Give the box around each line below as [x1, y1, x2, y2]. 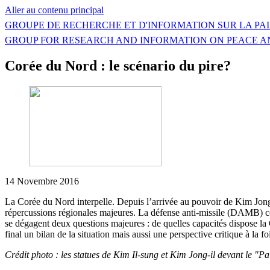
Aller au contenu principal [5, 5, 104, 15]
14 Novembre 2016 [5, 175, 79, 186]
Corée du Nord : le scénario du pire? [5, 57, 231, 74]
